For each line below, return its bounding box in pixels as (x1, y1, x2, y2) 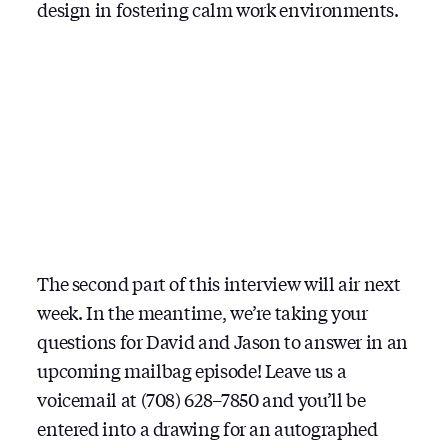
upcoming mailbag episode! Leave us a (37, 356, 347, 383)
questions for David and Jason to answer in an (37, 327, 408, 354)
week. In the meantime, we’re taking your (37, 298, 368, 325)
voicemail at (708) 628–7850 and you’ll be (37, 385, 366, 412)
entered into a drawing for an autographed (37, 414, 378, 441)
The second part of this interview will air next (37, 269, 401, 296)
